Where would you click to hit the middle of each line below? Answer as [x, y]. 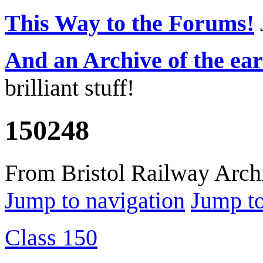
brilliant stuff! [70, 88]
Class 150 [51, 237]
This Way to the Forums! [129, 23]
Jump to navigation [95, 200]
